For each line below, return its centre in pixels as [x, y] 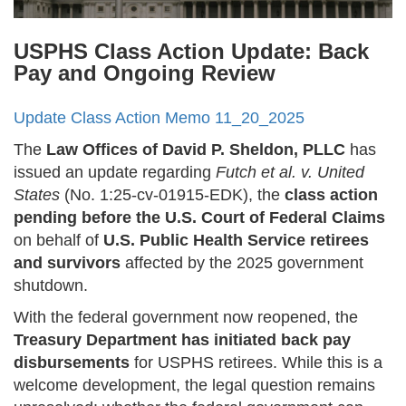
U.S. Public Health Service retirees [236, 241]
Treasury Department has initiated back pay [182, 340]
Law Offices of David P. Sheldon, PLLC [196, 150]
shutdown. [51, 286]
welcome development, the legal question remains [194, 386]
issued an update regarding [115, 173]
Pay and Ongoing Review [145, 73]
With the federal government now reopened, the [186, 318]
